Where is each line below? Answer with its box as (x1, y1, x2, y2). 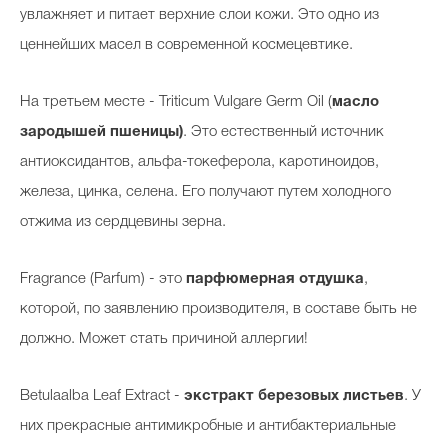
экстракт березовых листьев (184, 388, 404, 403)
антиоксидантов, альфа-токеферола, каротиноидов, (20, 154, 379, 169)
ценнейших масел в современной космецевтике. (20, 37, 353, 52)
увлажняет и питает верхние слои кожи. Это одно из (20, 7, 379, 22)
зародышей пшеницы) (20, 124, 183, 139)
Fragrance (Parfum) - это (20, 271, 186, 286)
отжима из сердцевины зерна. (20, 214, 226, 229)
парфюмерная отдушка (186, 271, 364, 286)
